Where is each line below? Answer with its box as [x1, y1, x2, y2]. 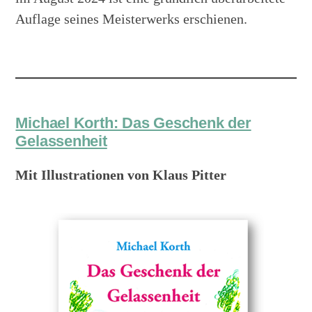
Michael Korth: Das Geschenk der [15, 114, 251, 132]
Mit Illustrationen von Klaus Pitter [15, 167, 227, 183]
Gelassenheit [15, 132, 107, 150]
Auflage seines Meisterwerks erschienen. [15, 11, 248, 27]
